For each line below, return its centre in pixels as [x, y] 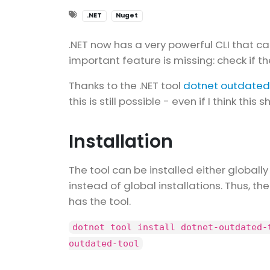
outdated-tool [104, 243]
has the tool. [100, 202]
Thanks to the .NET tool [126, 86]
